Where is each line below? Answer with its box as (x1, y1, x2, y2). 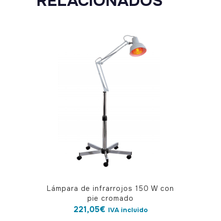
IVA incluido (108, 206, 148, 214)
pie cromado (87, 194, 134, 203)
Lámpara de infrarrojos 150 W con (47, 184, 174, 193)
